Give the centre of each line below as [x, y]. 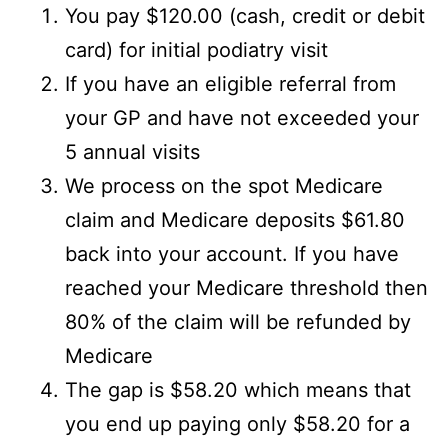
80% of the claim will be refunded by [238, 321]
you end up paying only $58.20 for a [237, 423]
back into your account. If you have [232, 253]
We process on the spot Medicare [224, 185]
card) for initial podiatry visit [196, 49]
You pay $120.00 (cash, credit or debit [245, 15]
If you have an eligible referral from [230, 83]
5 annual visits [132, 151]
